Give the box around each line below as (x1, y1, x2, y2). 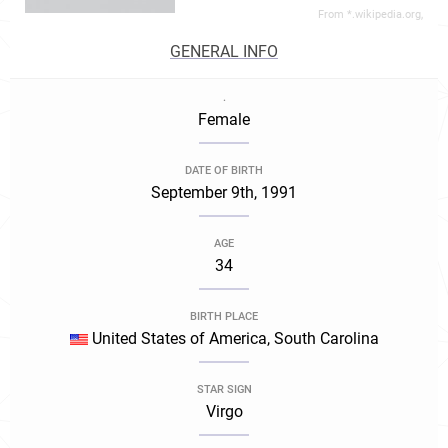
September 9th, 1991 (151, 183, 297, 202)
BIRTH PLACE (190, 310, 258, 323)
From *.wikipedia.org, (318, 8, 423, 21)
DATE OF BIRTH (185, 164, 263, 177)
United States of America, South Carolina (87, 329, 379, 348)
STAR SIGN (196, 383, 252, 396)
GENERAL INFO (170, 42, 278, 61)
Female (198, 110, 250, 129)
